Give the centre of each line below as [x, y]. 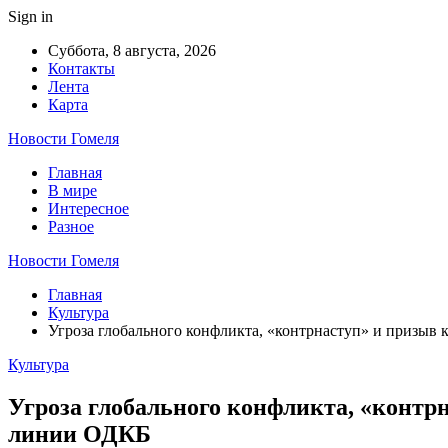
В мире [72, 190]
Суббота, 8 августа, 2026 [132, 50]
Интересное [88, 208]
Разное [71, 226]
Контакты [81, 68]
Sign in [30, 16]
